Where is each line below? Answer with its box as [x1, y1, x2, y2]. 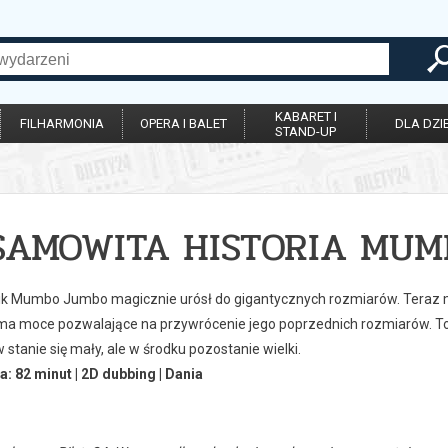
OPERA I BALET [140, 116, 227, 131]
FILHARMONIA [19, 116, 104, 131]
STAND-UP [275, 124, 336, 139]
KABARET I [274, 109, 337, 124]
